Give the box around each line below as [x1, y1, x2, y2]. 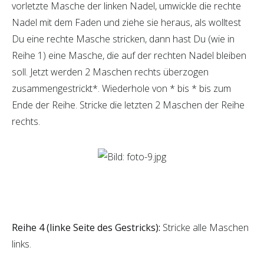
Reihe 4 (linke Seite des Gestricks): [12, 221, 160, 234]
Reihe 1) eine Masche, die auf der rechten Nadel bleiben [12, 49, 246, 62]
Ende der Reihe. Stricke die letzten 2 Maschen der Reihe [12, 98, 245, 111]
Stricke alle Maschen [160, 221, 249, 234]
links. [12, 237, 31, 250]
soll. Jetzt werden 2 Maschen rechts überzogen [12, 65, 209, 78]
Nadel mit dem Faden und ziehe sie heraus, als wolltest [12, 16, 241, 29]
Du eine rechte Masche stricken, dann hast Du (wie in [12, 32, 235, 45]
